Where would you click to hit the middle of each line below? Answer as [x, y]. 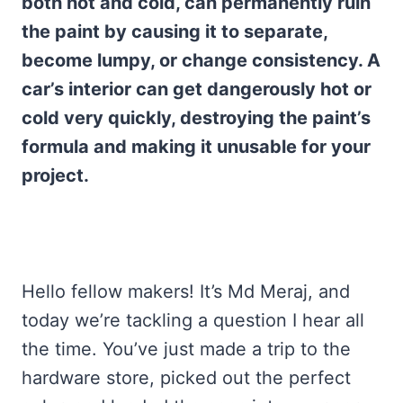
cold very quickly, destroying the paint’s [196, 118]
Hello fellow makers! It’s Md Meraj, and [186, 291]
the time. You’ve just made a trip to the [186, 349]
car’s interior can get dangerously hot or [197, 89]
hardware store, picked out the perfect [186, 378]
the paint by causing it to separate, [175, 31]
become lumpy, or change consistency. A [201, 60]
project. [55, 175]
